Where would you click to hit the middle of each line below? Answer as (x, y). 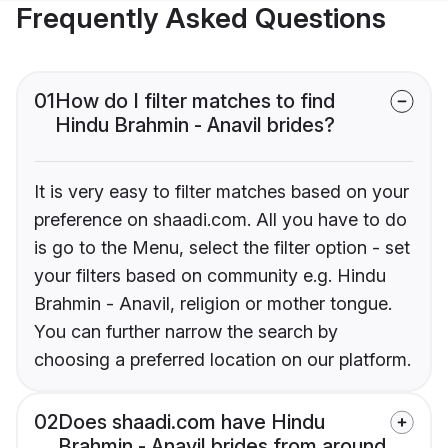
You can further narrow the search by (186, 332)
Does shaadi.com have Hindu (191, 422)
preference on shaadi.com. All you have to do (220, 220)
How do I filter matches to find (195, 101)
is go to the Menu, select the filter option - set (222, 248)
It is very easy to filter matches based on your (221, 192)
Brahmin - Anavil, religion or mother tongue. (213, 304)
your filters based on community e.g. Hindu (210, 276)
